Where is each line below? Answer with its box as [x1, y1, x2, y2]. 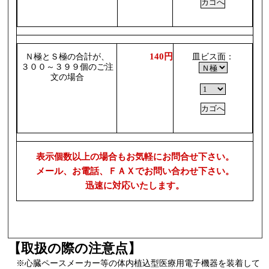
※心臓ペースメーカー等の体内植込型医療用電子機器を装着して [8, 258, 261, 268]
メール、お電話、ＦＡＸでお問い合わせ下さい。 [35, 166, 234, 177]
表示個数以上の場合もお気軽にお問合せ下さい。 [35, 152, 234, 162]
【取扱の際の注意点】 [8, 240, 142, 256]
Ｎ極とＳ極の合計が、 [25, 52, 109, 62]
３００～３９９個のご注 [20, 62, 113, 72]
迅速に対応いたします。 [85, 181, 185, 191]
